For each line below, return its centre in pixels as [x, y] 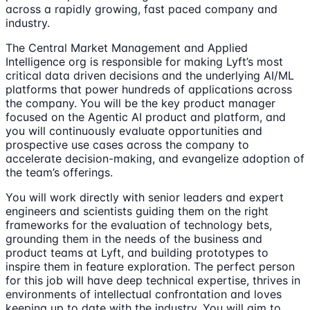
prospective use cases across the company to [127, 144]
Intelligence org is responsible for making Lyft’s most [144, 61]
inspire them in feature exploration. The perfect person [150, 266]
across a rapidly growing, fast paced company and [142, 9]
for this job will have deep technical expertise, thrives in [153, 280]
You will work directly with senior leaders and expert [145, 197]
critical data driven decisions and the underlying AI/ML [150, 75]
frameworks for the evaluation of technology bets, [139, 225]
